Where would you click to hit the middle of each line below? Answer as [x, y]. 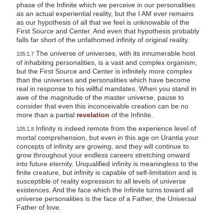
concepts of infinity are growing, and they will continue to [102, 147]
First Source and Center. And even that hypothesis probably [108, 31]
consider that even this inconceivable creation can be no [102, 106]
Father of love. [39, 208]
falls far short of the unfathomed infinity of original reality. [103, 40]
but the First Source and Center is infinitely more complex [104, 71]
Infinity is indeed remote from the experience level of [115, 129]
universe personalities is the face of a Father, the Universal [106, 199]
